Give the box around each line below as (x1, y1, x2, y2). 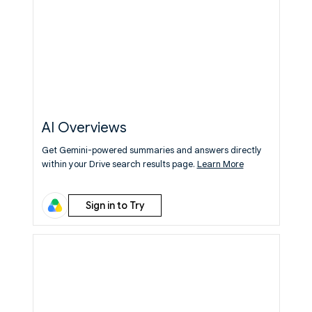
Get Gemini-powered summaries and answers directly (41, 144, 262, 156)
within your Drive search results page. (41, 158, 197, 170)
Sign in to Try (85, 199, 144, 212)
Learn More (196, 158, 244, 170)
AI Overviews (41, 119, 127, 136)
